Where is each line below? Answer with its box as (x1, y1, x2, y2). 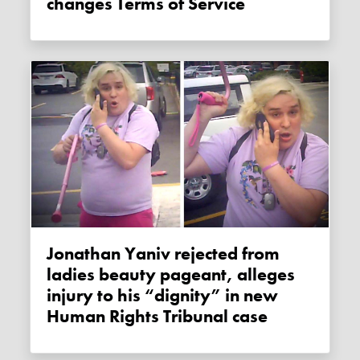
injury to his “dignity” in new (47, 284, 279, 308)
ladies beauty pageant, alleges (47, 264, 296, 287)
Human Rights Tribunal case (47, 305, 268, 329)
